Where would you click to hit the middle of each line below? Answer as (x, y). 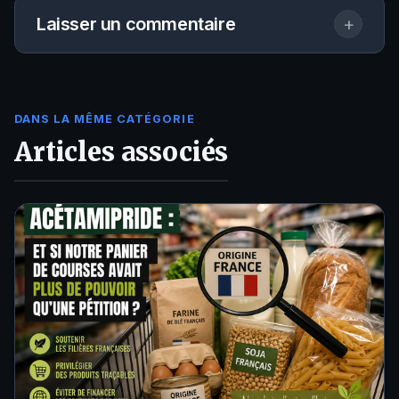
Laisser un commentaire (136, 24)
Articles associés (122, 153)
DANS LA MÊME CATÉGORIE (105, 119)
